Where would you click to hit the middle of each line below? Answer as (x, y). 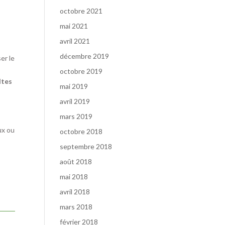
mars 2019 (76, 116)
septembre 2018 (86, 146)
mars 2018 (76, 207)
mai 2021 (74, 26)
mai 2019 (74, 86)
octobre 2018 (81, 131)
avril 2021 (75, 41)
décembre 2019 (85, 56)
